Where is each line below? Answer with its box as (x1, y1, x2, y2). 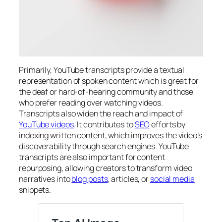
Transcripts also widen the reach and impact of (19, 108, 183, 119)
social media (150, 173, 195, 184)
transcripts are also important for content (19, 151, 165, 163)
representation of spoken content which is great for (19, 75, 199, 86)
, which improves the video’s (105, 129, 202, 141)
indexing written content (19, 129, 105, 141)
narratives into (19, 173, 72, 184)
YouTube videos (19, 118, 74, 130)
